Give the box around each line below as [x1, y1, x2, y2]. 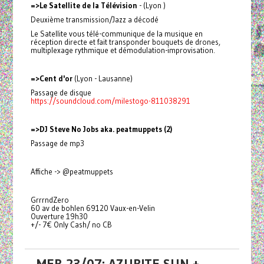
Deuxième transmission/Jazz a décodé [30, 15, 159, 25]
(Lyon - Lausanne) [72, 74, 133, 84]
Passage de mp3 [30, 138, 84, 148]
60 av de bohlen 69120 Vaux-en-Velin [30, 203, 155, 213]
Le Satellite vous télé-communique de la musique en [30, 29, 203, 39]
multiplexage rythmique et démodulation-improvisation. [30, 45, 215, 55]
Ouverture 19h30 [30, 212, 88, 222]
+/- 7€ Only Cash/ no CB [30, 220, 115, 230]
